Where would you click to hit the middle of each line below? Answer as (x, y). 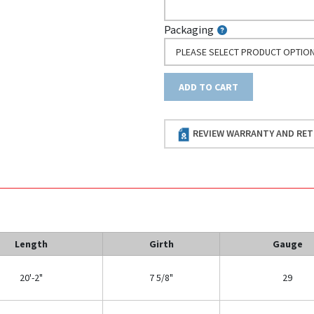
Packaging (189, 29)
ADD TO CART (209, 87)
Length (31, 244)
